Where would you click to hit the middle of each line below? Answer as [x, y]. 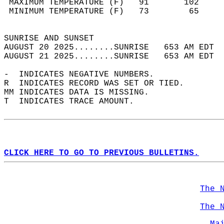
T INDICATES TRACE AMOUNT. [74, 101]
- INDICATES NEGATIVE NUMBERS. [84, 74]
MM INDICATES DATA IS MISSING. [81, 92]
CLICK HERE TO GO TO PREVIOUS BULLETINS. [101, 153]
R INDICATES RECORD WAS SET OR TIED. [99, 83]
